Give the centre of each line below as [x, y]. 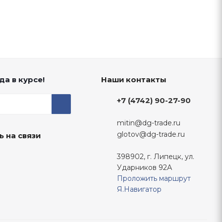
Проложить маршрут [154, 178]
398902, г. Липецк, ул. [155, 156]
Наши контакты [133, 80]
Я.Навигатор [139, 189]
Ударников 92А [144, 167]
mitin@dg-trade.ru [148, 123]
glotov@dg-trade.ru [151, 135]
